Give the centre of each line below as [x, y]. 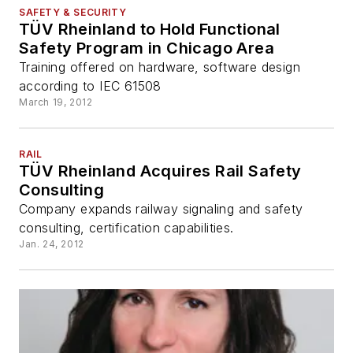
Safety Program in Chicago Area [147, 48]
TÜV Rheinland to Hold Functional [150, 30]
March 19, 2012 [56, 102]
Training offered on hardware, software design [160, 67]
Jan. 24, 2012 [52, 244]
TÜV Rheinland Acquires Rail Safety [160, 171]
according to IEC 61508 [90, 86]
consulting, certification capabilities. [126, 228]
